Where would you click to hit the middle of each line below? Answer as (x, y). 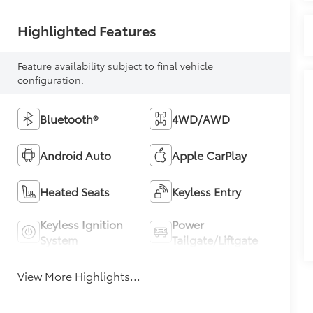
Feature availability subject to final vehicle (116, 66)
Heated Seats (75, 191)
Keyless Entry (206, 191)
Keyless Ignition (82, 224)
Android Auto (76, 155)
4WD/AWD (201, 119)
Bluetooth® (69, 119)
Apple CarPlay (209, 155)
